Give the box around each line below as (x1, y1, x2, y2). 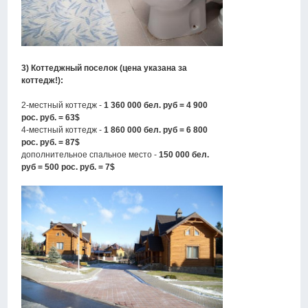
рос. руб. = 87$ (21, 137, 80, 148)
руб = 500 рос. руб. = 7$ (21, 162, 115, 173)
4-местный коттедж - (21, 125, 104, 135)
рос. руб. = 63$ (21, 113, 80, 123)
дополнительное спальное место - (21, 150, 159, 160)
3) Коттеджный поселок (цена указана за (21, 63, 188, 74)
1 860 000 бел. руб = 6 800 (104, 125, 208, 135)
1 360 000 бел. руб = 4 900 (104, 100, 208, 111)
